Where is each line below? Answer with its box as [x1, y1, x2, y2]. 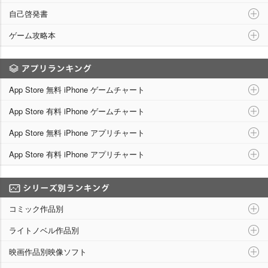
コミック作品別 [9, 203, 63, 215]
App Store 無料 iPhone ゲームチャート [9, 84, 145, 96]
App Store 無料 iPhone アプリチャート [9, 127, 145, 139]
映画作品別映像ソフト [9, 246, 87, 258]
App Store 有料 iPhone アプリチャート [9, 148, 145, 160]
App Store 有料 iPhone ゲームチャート [9, 105, 145, 117]
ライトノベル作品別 [9, 224, 79, 236]
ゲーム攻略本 [9, 29, 56, 41]
